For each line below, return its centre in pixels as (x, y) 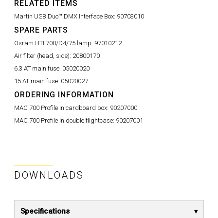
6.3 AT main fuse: (38, 68)
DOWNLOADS (49, 175)
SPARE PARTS (41, 30)
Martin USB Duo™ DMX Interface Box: (65, 16)
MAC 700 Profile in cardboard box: (62, 108)
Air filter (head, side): (43, 56)
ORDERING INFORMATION (64, 95)
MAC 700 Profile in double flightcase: (65, 120)
